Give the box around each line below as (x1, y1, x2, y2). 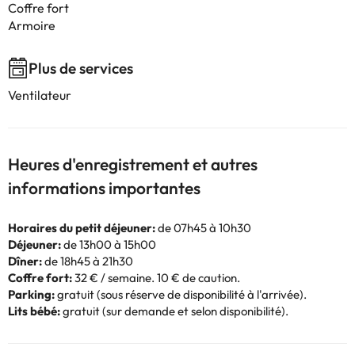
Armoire (8, 17, 55, 33)
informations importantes (8, 177, 200, 198)
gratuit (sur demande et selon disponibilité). (60, 303, 288, 319)
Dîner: (8, 254, 42, 269)
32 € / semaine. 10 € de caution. (72, 270, 240, 285)
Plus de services (29, 59, 133, 78)
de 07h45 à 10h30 (155, 220, 251, 235)
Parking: (8, 287, 55, 302)
